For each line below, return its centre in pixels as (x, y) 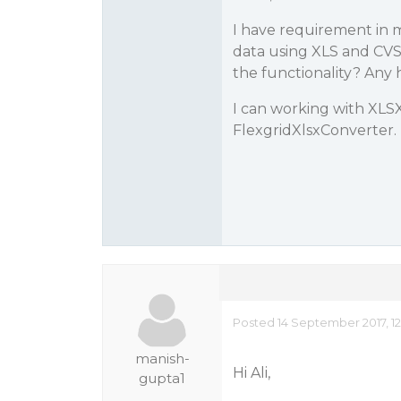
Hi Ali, (251, 373)
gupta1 (162, 378)
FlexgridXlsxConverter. (314, 130)
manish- (162, 358)
